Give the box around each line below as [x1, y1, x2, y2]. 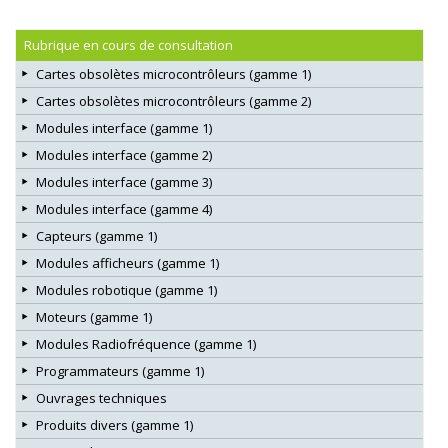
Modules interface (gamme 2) [36, 145, 212, 164]
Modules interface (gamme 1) [36, 118, 212, 137]
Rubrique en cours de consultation [24, 35, 233, 54]
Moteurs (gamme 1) [36, 307, 152, 326]
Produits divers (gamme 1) [36, 415, 193, 434]
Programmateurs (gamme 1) [36, 361, 204, 380]
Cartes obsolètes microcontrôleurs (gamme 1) [36, 64, 311, 83]
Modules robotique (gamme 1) [36, 280, 217, 299]
